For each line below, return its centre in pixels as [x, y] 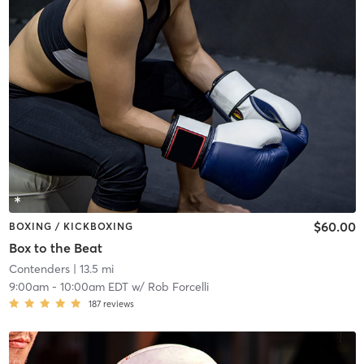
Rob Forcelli [178, 286]
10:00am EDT [94, 286]
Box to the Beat [55, 247]
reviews [118, 303]
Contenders [39, 269]
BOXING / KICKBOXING [71, 227]
